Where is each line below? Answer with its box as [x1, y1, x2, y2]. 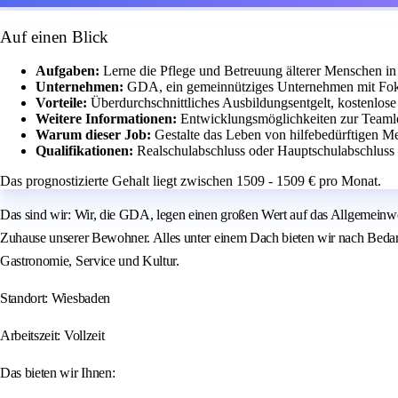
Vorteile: [36, 95, 91, 111]
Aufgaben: [36, 63, 103, 79]
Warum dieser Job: [36, 127, 155, 143]
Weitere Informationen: [36, 111, 180, 127]
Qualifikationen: [36, 143, 137, 159]
